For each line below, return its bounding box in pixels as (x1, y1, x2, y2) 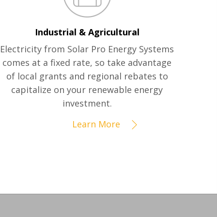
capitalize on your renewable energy (11, 84, 163, 96)
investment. (62, 97, 112, 109)
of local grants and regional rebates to (6, 70, 168, 82)
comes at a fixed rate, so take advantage (2, 57, 172, 69)
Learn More (72, 118, 121, 130)
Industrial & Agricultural (34, 26, 139, 38)
